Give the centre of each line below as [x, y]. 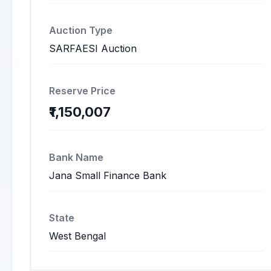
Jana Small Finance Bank [108, 175]
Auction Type [81, 30]
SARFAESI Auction [93, 48]
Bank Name [76, 157]
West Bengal [77, 236]
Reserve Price [82, 91]
